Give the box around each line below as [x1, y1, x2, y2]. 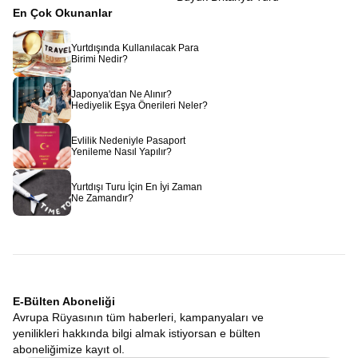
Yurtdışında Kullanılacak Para [71, 42, 199, 54]
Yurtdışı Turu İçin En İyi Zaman [71, 181, 202, 193]
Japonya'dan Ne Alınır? [71, 89, 172, 100]
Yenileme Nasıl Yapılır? [71, 146, 172, 157]
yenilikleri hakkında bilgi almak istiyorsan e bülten [13, 327, 261, 340]
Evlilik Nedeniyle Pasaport [71, 135, 185, 146]
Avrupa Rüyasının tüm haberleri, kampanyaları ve [13, 311, 264, 324]
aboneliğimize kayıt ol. [13, 343, 125, 356]
